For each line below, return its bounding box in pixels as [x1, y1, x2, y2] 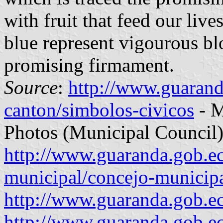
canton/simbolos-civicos [4, 99, 194, 121]
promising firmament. [4, 54, 174, 76]
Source [4, 77, 58, 99]
